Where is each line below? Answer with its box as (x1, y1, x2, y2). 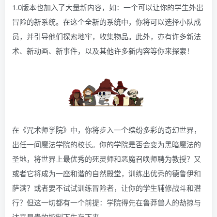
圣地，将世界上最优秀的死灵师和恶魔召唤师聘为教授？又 (12, 153, 201, 164)
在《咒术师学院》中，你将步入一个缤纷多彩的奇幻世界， (12, 124, 201, 135)
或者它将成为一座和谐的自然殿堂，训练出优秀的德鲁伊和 (12, 168, 201, 178)
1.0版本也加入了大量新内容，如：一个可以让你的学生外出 (12, 1, 203, 12)
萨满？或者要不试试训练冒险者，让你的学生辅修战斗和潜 (12, 182, 201, 193)
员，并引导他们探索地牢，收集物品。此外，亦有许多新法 (12, 31, 201, 41)
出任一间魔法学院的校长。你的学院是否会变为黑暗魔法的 (12, 139, 201, 149)
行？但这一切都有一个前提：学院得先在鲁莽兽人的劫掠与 (12, 197, 201, 207)
